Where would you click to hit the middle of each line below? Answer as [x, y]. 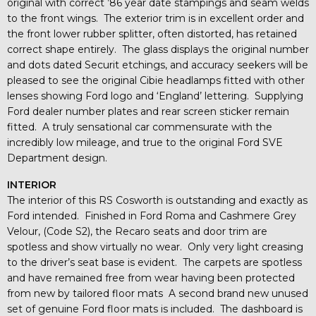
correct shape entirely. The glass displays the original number [158, 49]
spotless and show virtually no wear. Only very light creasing [155, 247]
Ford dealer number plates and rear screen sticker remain [148, 111]
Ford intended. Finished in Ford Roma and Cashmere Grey [152, 215]
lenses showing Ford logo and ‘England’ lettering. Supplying [155, 96]
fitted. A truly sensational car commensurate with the [140, 127]
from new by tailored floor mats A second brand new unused [158, 293]
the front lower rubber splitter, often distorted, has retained [152, 34]
